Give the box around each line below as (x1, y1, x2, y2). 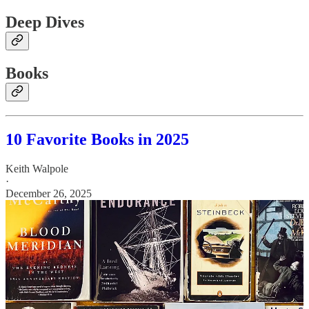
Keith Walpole (6, 162, 68, 175)
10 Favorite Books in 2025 (6, 130, 189, 148)
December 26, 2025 (6, 187, 92, 199)
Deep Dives (6, 13, 84, 32)
